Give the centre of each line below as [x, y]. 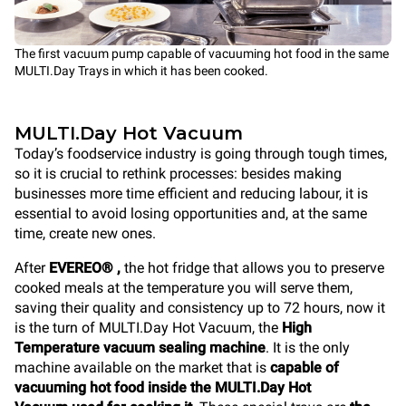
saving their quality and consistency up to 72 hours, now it [200, 308]
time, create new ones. [85, 233]
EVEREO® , [87, 268]
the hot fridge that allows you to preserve [254, 268]
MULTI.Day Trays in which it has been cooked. [141, 71]
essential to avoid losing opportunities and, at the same [191, 213]
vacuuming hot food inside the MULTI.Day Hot [163, 387]
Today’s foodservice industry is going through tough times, [201, 154]
